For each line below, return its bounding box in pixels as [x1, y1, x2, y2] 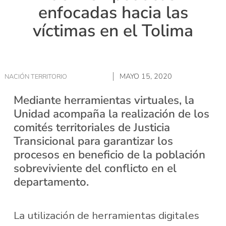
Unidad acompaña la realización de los [13, 105, 209, 122]
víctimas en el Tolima [33, 19, 193, 43]
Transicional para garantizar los [13, 133, 173, 149]
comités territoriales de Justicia [13, 119, 170, 135]
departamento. [13, 174, 89, 190]
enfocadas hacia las [38, 1, 188, 25]
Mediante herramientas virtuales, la [13, 92, 194, 108]
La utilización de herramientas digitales [13, 208, 199, 223]
